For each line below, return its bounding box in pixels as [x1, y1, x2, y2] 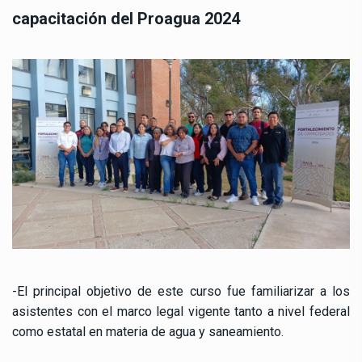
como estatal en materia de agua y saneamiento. [12, 324, 284, 340]
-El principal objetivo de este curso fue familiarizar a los [12, 284, 350, 300]
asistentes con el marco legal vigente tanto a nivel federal [12, 304, 350, 320]
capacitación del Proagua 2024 [12, 9, 240, 29]
